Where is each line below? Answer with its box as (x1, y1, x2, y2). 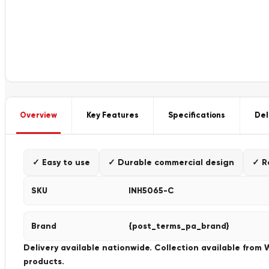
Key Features (86, 110, 139, 120)
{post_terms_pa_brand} (128, 221, 229, 231)
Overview (20, 110, 57, 120)
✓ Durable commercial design (108, 157, 234, 168)
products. (23, 256, 64, 267)
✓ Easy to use (32, 157, 90, 168)
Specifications (168, 110, 225, 120)
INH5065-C (128, 186, 174, 196)
